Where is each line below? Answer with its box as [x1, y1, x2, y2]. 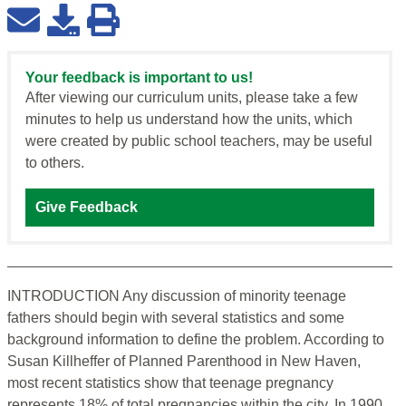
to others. [25, 155, 84, 171]
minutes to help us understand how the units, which [25, 111, 353, 128]
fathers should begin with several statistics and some [7, 310, 344, 326]
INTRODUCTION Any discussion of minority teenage [7, 288, 346, 304]
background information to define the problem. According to [7, 332, 384, 348]
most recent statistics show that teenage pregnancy [7, 375, 333, 391]
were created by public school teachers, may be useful [25, 133, 372, 150]
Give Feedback [35, 199, 138, 216]
